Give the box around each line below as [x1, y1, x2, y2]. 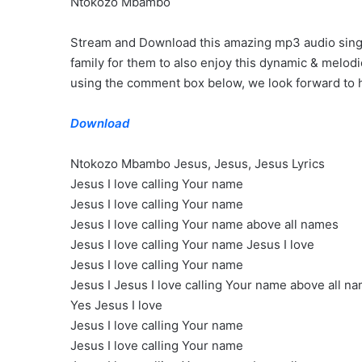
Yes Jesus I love [70, 297, 162, 314]
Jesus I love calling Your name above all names [70, 217, 339, 233]
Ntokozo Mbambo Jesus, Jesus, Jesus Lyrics [70, 156, 325, 172]
